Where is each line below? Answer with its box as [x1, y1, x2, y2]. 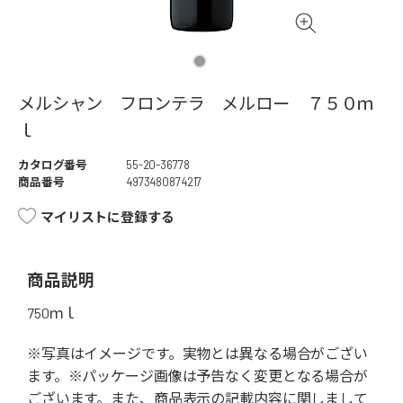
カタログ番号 [18, 157, 88, 173]
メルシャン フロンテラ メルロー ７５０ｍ [18, 93, 375, 114]
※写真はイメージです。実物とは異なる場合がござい [27, 345, 368, 363]
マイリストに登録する [40, 209, 175, 226]
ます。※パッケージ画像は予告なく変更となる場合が [27, 367, 368, 385]
